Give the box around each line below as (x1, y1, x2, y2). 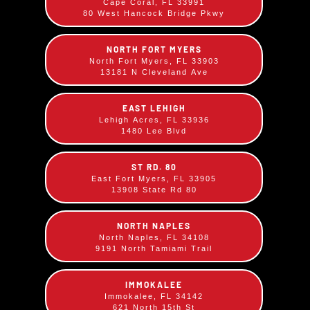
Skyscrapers (172, 169, 273, 192)
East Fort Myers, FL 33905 (91, 174, 217, 183)
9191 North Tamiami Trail (95, 244, 212, 253)
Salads (60, 6, 116, 28)
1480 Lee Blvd (121, 126, 187, 135)
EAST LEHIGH (122, 102, 186, 113)
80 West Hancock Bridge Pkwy (83, 8, 225, 17)
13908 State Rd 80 (111, 185, 197, 194)
